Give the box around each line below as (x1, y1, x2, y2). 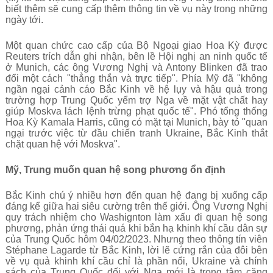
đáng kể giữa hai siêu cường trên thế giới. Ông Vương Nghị (5, 201, 268, 211)
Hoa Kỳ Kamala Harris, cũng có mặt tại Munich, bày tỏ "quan (5, 117, 268, 127)
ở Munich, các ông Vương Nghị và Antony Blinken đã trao (5, 62, 268, 73)
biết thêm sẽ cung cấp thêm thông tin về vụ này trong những (5, 4, 268, 14)
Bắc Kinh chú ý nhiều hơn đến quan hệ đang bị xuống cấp (5, 190, 268, 200)
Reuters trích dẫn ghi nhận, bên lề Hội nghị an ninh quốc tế (5, 51, 268, 62)
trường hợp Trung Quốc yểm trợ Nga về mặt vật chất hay (5, 95, 268, 105)
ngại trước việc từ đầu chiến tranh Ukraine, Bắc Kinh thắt (5, 128, 268, 138)
